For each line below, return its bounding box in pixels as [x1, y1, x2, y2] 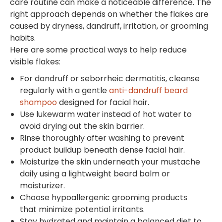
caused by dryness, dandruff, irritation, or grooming [10, 20, 208, 32]
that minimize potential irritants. [20, 203, 145, 215]
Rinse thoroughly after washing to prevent [20, 132, 184, 144]
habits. [10, 32, 36, 44]
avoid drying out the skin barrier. [20, 120, 145, 132]
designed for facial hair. [57, 96, 149, 108]
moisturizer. [20, 179, 65, 191]
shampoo [20, 96, 57, 108]
